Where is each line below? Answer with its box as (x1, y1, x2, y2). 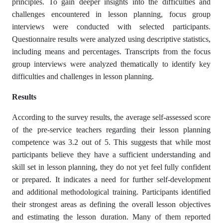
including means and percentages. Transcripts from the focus (12, 47, 211, 56)
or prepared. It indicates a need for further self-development (12, 175, 211, 184)
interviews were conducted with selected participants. (12, 22, 211, 31)
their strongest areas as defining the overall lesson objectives (12, 200, 211, 209)
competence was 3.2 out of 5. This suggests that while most (12, 137, 211, 146)
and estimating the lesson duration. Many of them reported (12, 212, 211, 221)
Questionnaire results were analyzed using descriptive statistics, (12, 34, 211, 43)
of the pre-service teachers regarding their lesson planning (12, 125, 211, 134)
